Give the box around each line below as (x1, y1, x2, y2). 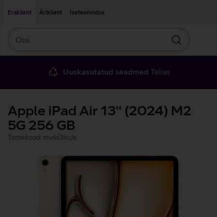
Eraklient (8, 9, 31, 16)
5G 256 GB (8, 118, 75, 133)
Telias (148, 67, 170, 76)
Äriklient (39, 9, 62, 16)
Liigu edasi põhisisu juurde (7, 3, 78, 10)
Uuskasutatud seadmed (62, 67, 149, 76)
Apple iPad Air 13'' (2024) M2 (8, 103, 191, 118)
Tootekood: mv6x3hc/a (8, 134, 76, 141)
